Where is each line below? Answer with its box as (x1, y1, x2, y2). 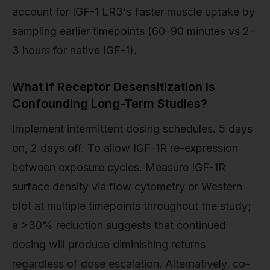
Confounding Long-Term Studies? (12, 96, 207, 111)
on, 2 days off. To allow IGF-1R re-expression (12, 141, 238, 154)
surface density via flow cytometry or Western (12, 180, 242, 193)
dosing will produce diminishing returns (12, 237, 206, 251)
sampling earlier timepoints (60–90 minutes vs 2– (12, 24, 255, 37)
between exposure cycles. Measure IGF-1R (12, 160, 225, 174)
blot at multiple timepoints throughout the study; (12, 199, 251, 212)
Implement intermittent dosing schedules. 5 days (12, 122, 253, 135)
